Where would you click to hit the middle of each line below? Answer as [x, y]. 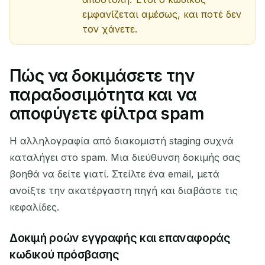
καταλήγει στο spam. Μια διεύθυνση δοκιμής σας [125, 157]
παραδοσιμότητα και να [103, 94]
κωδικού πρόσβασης [64, 254]
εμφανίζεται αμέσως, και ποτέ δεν [162, 14]
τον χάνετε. [110, 29]
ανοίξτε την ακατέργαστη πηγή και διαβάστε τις [124, 190]
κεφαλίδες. [34, 207]
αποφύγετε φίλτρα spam [107, 113]
